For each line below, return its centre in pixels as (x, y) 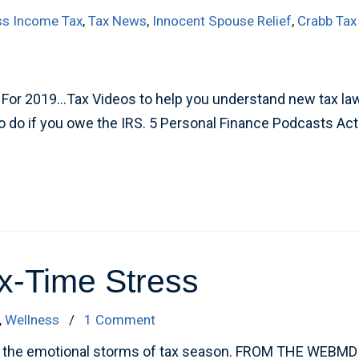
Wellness (32, 320)
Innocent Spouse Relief (222, 21)
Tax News (118, 21)
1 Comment (120, 320)
